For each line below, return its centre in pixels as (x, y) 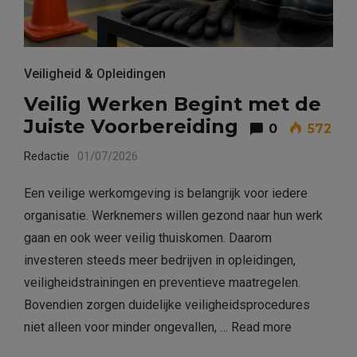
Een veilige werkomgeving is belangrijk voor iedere (166, 193)
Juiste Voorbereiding (131, 126)
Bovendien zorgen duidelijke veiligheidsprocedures (167, 304)
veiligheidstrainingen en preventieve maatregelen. (162, 282)
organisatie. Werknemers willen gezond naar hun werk (173, 215)
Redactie (47, 156)
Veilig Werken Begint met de (173, 104)
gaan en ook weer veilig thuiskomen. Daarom (148, 237)
